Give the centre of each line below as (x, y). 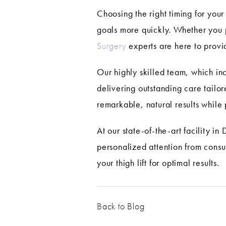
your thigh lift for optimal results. (158, 163)
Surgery (112, 46)
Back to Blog (121, 206)
